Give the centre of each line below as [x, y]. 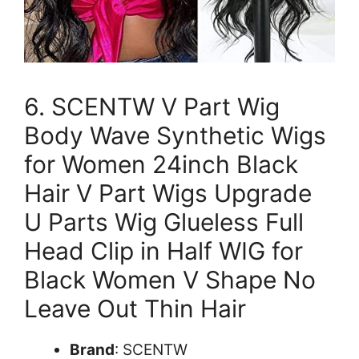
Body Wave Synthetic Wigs [175, 135]
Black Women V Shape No [170, 279]
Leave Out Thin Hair [135, 308]
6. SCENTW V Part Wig [152, 106]
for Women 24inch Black [161, 164]
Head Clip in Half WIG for [163, 250]
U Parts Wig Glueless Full [164, 222]
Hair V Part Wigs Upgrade [168, 193]
